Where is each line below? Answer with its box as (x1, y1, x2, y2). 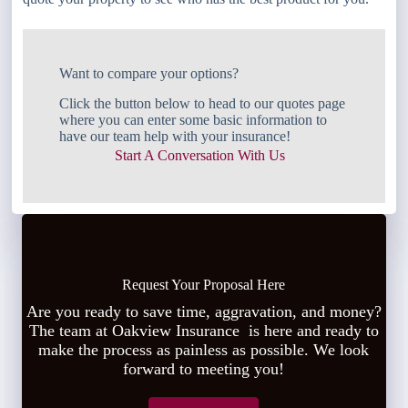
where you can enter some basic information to (59, 112, 328, 128)
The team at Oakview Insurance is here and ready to (28, 321, 379, 341)
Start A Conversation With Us (115, 148, 286, 164)
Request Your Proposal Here (122, 277, 286, 293)
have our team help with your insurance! (59, 128, 291, 145)
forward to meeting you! (123, 360, 285, 379)
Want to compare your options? (59, 66, 240, 82)
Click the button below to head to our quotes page (59, 96, 346, 112)
